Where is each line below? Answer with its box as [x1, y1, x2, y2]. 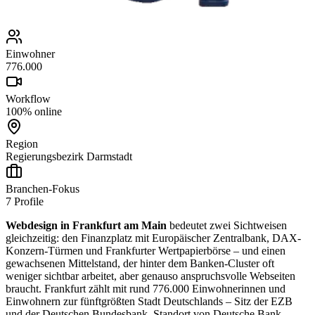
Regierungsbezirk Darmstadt [6, 150, 132, 162]
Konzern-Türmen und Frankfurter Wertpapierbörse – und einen [6, 244, 285, 257]
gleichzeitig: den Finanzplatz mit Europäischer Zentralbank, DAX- [6, 231, 301, 244]
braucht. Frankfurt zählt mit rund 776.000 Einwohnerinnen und [6, 282, 285, 295]
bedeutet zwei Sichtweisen [167, 219, 287, 231]
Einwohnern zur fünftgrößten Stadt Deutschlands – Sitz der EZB [6, 295, 292, 307]
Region [6, 137, 38, 150]
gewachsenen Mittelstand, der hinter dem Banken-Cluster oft [6, 257, 274, 269]
